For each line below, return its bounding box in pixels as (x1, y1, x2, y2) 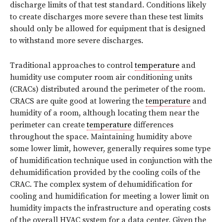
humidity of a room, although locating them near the (10, 108, 199, 118)
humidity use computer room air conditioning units (10, 72, 192, 82)
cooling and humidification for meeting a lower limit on (10, 191, 209, 201)
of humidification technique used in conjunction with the (10, 155, 212, 166)
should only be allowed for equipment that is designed (10, 23, 206, 34)
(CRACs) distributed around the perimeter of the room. (10, 84, 205, 94)
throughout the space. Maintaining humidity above (10, 131, 192, 142)
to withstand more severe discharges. (10, 35, 143, 46)
